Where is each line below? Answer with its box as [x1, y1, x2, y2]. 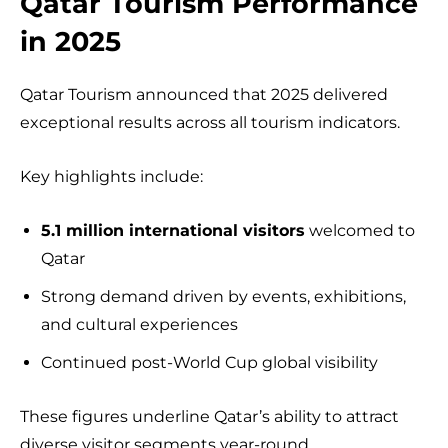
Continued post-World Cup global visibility [41, 352, 378, 372]
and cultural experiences [41, 314, 238, 334]
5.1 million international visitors [41, 220, 305, 240]
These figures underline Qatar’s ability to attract [20, 406, 399, 426]
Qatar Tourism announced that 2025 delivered [20, 84, 388, 104]
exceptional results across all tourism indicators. [20, 112, 400, 132]
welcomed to [305, 220, 415, 240]
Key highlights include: [20, 166, 203, 186]
